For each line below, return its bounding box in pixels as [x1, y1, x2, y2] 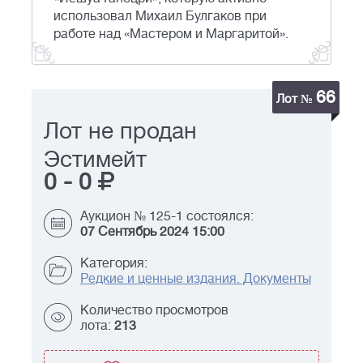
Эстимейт [44, 147, 147, 173]
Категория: [80, 256, 147, 271]
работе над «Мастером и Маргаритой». [53, 27, 288, 42]
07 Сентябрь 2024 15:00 [80, 224, 224, 240]
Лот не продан [44, 118, 197, 145]
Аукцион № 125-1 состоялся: [80, 209, 254, 224]
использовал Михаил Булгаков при [53, 9, 267, 24]
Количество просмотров [80, 303, 228, 318]
